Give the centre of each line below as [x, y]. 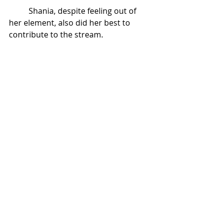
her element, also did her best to [71, 22]
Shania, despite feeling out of [83, 11]
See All [147, 194]
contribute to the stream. [57, 34]
